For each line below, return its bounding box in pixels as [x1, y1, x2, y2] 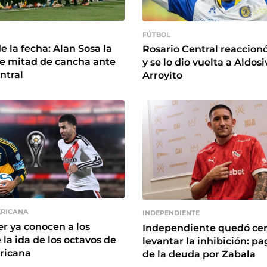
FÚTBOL [142, 30, 170, 39]
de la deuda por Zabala [142, 248, 256, 260]
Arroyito [142, 69, 182, 81]
